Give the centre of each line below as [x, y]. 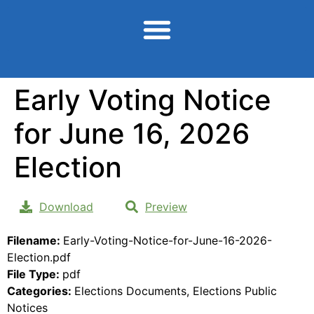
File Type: [35, 274]
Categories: [41, 291]
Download [66, 206]
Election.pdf [39, 257]
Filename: [35, 240]
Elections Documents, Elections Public [176, 291]
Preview [166, 206]
